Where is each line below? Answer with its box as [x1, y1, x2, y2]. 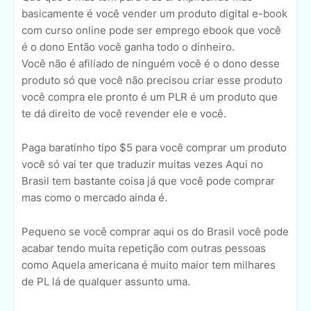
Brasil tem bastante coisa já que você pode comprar [22, 174, 275, 188]
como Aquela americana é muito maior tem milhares [22, 258, 276, 272]
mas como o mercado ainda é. [22, 191, 167, 205]
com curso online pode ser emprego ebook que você [22, 24, 281, 37]
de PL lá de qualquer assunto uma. [22, 275, 190, 289]
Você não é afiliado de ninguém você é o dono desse [22, 57, 280, 71]
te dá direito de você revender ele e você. [22, 107, 226, 121]
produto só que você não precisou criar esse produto [22, 74, 283, 87]
